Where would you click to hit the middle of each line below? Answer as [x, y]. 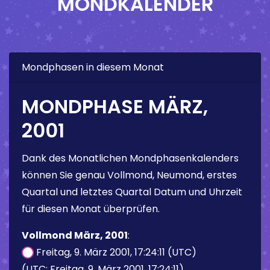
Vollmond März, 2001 [75, 235]
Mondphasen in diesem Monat [93, 67]
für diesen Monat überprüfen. [91, 209]
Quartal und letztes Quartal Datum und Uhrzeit [132, 192]
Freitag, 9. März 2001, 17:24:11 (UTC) [115, 252]
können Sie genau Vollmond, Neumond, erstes [129, 175]
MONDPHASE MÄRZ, [115, 106]
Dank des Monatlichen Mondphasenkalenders [130, 158]
